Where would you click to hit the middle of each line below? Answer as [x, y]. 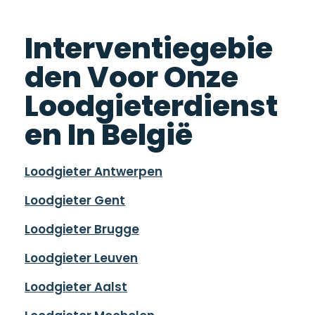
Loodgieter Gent [75, 200]
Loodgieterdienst [151, 106]
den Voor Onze [131, 77]
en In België [109, 135]
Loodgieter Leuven [81, 258]
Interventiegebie [149, 48]
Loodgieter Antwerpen [94, 172]
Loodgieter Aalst [76, 287]
